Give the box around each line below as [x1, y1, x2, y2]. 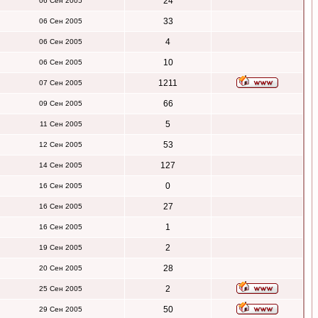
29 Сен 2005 [39, 305, 82, 313]
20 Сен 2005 [39, 264, 82, 272]
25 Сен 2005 [39, 285, 82, 292]
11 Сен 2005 [39, 120, 82, 128]
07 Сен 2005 [39, 79, 82, 87]
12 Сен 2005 [39, 141, 82, 148]
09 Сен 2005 [39, 99, 82, 107]
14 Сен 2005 [39, 161, 82, 169]
